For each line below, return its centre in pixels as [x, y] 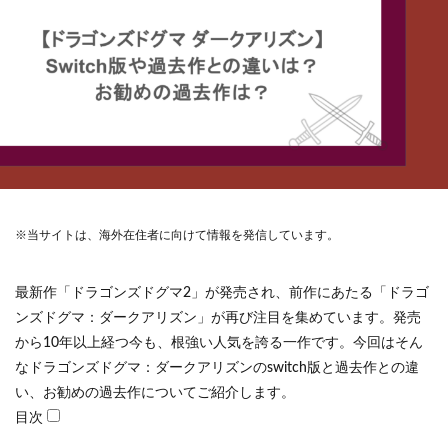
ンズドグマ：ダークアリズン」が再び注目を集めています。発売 [218, 318]
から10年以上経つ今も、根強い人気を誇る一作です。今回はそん [219, 343]
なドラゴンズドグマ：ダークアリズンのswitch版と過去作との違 [217, 368]
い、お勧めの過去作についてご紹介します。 [155, 393]
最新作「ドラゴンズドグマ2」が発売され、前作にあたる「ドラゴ [222, 293]
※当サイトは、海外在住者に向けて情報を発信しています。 [177, 235]
